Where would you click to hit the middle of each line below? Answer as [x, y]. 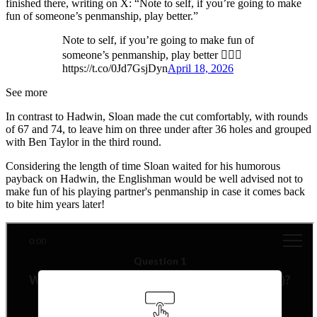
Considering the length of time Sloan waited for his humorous [143, 166]
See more [27, 93]
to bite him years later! [55, 204]
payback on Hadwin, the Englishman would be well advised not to [154, 179]
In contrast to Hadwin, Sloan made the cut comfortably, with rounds [157, 117]
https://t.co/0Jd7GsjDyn [115, 69]
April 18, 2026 [201, 69]
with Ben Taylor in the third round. [83, 142]
